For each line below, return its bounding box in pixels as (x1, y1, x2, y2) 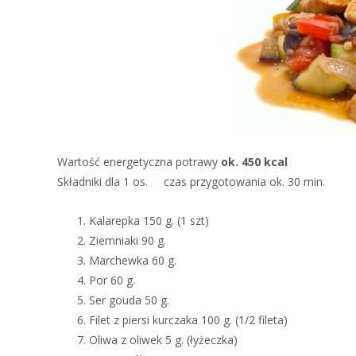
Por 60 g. (89, 273, 135, 288)
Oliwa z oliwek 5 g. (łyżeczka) (89, 332, 238, 347)
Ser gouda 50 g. (89, 292, 169, 308)
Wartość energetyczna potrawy (57, 154, 221, 169)
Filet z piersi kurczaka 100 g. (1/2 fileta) (89, 312, 288, 327)
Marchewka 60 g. (89, 253, 176, 268)
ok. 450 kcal (221, 154, 288, 169)
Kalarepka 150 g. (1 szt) (89, 213, 209, 228)
